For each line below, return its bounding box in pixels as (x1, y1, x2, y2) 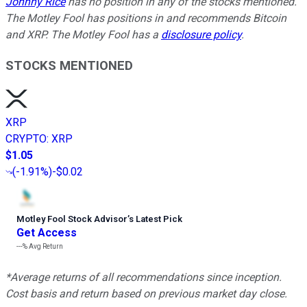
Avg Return (27, 243, 63, 251)
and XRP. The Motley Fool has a (5, 28, 161, 42)
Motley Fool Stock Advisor (16, 214, 127, 225)
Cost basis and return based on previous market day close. (5, 287, 287, 301)
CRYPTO (5, 132, 47, 146)
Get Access (16, 226, 77, 240)
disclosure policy (161, 28, 241, 42)
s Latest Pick (129, 214, 182, 225)
